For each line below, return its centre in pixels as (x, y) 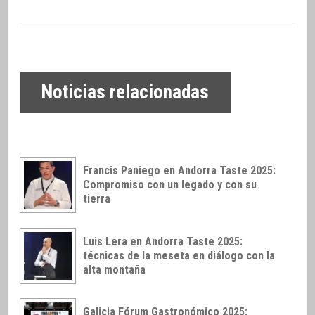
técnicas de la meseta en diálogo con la (179, 255)
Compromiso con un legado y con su (170, 184)
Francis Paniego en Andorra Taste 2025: (179, 170)
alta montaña (114, 269)
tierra (97, 198)
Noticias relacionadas (125, 92)
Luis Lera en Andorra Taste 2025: (163, 241)
